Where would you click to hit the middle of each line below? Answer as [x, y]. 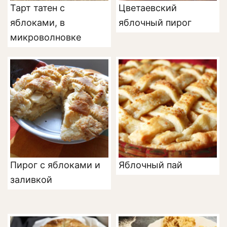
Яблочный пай [150, 165]
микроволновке [46, 37]
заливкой [31, 180]
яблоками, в [37, 23]
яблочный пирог [155, 23]
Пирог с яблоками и [55, 165]
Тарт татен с [37, 8]
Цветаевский [148, 8]
